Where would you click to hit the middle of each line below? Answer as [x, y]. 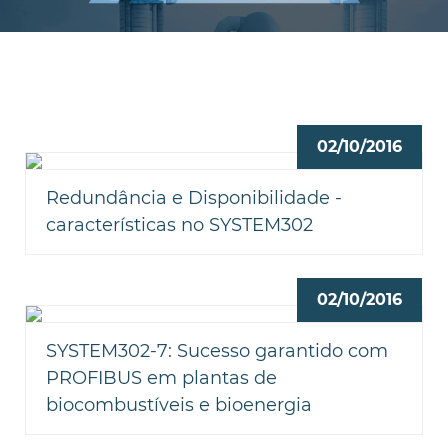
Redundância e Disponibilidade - [194, 197]
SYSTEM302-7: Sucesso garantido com [217, 350]
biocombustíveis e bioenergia [179, 404]
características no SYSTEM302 [179, 224]
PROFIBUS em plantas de [161, 377]
